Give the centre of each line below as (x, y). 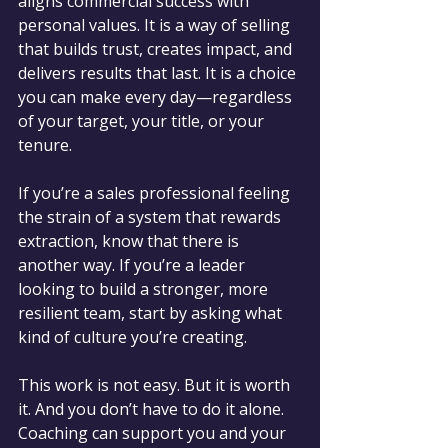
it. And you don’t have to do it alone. (153, 409)
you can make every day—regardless (157, 97)
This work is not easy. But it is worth (156, 385)
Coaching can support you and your (154, 433)
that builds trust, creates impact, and (157, 49)
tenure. (45, 145)
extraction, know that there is (130, 241)
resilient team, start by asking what (152, 313)
